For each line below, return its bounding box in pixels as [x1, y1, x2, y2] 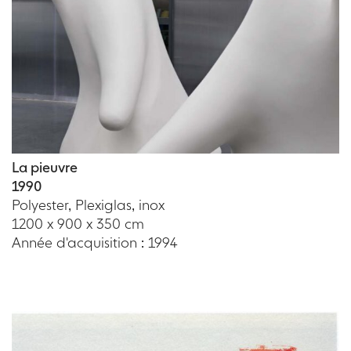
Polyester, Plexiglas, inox [12, 196, 165, 213]
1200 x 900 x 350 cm [12, 215, 144, 232]
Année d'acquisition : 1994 [12, 233, 178, 251]
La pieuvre [12, 158, 78, 175]
